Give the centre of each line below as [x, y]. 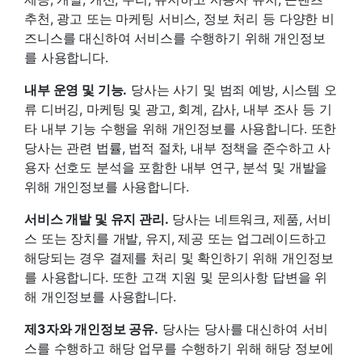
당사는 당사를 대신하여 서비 [243, 328]
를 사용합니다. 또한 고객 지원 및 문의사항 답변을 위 [176, 277]
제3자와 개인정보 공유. [91, 328]
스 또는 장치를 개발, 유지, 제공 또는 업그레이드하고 [176, 238]
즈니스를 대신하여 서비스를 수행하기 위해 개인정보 [175, 38]
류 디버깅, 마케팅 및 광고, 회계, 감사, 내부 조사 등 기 [178, 109]
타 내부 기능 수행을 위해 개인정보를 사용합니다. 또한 [181, 128]
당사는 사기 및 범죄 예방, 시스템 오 [232, 89]
